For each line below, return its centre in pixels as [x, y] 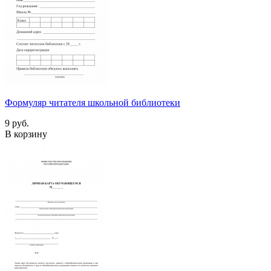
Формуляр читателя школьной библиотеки [93, 102]
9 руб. [17, 123]
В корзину [26, 134]
